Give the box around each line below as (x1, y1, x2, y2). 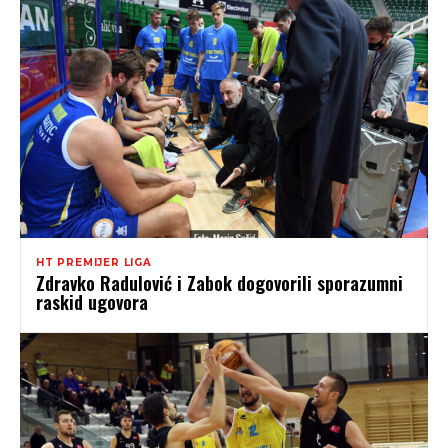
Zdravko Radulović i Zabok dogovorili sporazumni (36, 269, 403, 296)
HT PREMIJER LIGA (36, 255, 152, 269)
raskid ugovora (36, 288, 148, 315)
